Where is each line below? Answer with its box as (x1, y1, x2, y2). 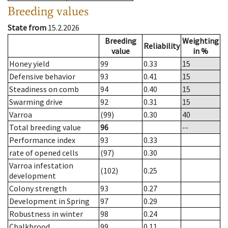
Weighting (182, 36, 219, 46)
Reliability (144, 41, 180, 51)
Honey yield (9, 59, 49, 69)
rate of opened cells (9, 148, 78, 158)
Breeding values (8, 4, 89, 19)
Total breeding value (9, 122, 81, 133)
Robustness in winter (9, 209, 83, 219)
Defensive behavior (9, 71, 75, 82)
